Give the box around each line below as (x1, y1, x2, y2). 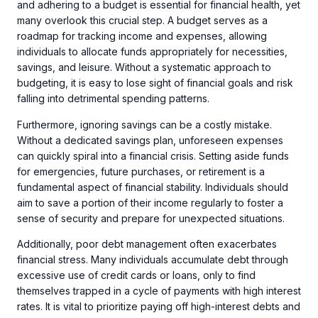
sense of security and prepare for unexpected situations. (17, 212, 285, 224)
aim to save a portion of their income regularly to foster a (17, 196, 283, 209)
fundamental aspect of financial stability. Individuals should (17, 180, 288, 193)
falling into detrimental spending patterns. (17, 92, 209, 105)
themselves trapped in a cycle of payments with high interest (17, 285, 301, 297)
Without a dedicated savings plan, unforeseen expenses (17, 133, 283, 146)
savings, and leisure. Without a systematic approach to (17, 61, 271, 74)
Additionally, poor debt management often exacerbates (17, 238, 277, 251)
